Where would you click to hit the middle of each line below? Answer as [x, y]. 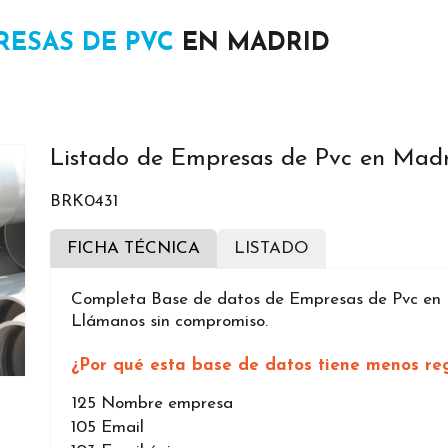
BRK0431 [84, 202]
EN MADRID [252, 44]
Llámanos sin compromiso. [169, 322]
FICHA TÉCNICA [133, 249]
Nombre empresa [167, 404]
